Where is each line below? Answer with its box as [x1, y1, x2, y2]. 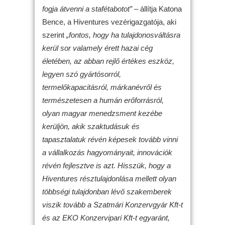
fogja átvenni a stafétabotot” [42, 4, 132, 13]
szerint [42, 30, 66, 39]
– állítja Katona [132, 4, 182, 13]
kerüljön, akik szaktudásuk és [42, 122, 140, 131]
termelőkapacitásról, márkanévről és [42, 82, 162, 91]
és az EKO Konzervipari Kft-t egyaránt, [42, 213, 170, 222]
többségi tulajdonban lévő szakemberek [42, 187, 172, 196]
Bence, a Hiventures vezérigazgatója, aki [42, 17, 176, 26]
